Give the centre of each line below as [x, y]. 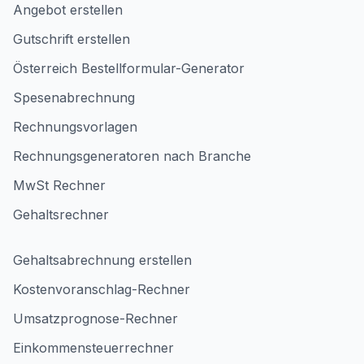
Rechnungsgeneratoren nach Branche [132, 156]
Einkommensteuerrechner [93, 348]
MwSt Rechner [59, 185]
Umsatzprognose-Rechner [95, 318]
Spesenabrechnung [74, 97]
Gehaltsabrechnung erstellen [102, 260]
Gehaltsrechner [61, 214]
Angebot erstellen [68, 10]
